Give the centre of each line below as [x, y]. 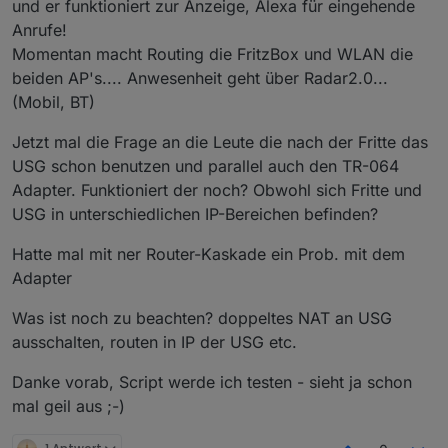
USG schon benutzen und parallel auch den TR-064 [205, 165]
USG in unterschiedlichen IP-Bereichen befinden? [195, 213]
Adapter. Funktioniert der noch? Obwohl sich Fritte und [217, 189]
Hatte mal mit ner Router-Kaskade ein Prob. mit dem [208, 253]
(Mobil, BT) [53, 101]
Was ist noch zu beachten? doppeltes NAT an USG [202, 317]
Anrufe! [39, 29]
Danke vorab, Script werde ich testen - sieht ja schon [212, 381]
